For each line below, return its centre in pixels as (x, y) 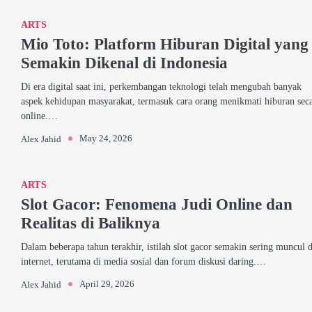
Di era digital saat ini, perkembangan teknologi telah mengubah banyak (161, 86)
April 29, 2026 (107, 284)
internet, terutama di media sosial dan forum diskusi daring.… (143, 261)
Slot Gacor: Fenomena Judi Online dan (157, 204)
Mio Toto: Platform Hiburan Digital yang (165, 44)
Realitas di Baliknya (91, 223)
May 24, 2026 (106, 138)
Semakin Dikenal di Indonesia (124, 63)
